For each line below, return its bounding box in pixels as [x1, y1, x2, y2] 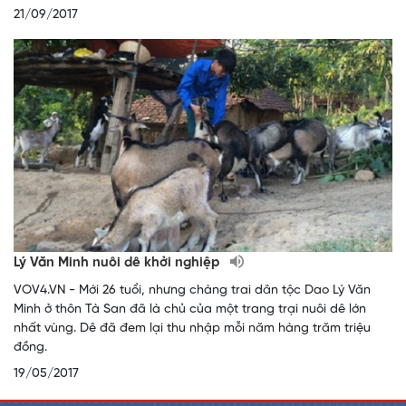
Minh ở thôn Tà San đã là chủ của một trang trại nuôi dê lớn [14, 302, 366, 316]
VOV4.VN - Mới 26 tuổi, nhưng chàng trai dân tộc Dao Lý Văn [14, 283, 371, 297]
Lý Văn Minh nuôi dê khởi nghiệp [14, 255, 223, 270]
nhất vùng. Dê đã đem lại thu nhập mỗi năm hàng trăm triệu [14, 321, 371, 335]
